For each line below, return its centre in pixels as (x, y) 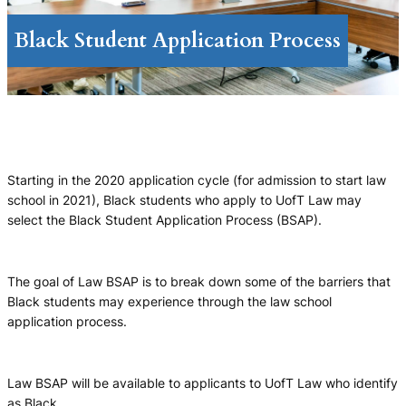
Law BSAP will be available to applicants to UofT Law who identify (203, 382)
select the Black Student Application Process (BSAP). (164, 219)
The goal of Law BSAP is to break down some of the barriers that (199, 281)
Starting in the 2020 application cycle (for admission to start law (197, 179)
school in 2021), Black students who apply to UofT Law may (184, 199)
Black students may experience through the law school (169, 301)
